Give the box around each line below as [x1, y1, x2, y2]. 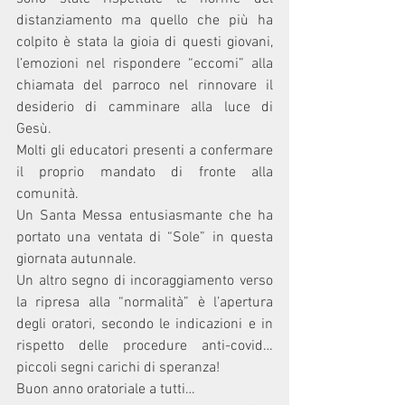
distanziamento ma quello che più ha [16, 12, 273, 31]
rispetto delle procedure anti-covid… [16, 337, 273, 356]
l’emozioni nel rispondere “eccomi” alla [16, 55, 273, 74]
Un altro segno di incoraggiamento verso [16, 272, 273, 291]
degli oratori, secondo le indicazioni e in [16, 316, 273, 334]
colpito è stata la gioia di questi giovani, [16, 33, 273, 52]
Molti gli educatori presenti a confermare [16, 142, 273, 161]
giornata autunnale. [16, 250, 137, 269]
